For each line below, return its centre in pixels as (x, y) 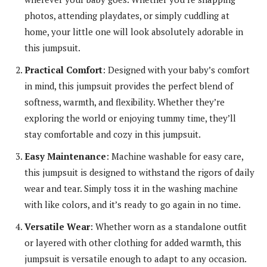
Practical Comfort (63, 69)
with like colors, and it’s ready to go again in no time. (133, 204)
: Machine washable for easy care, (175, 156)
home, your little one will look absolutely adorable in (134, 31)
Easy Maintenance (65, 156)
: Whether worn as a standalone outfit (168, 226)
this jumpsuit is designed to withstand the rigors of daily (139, 172)
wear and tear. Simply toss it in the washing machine (131, 188)
